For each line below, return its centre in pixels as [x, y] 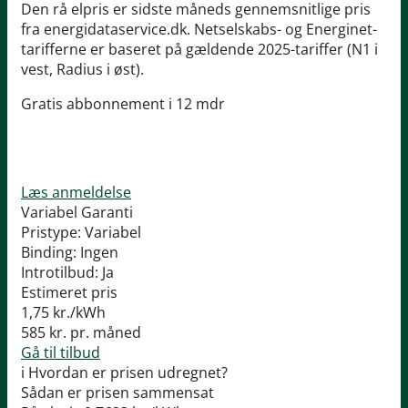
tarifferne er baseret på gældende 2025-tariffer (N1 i [199, 50]
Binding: [49, 253]
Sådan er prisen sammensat [117, 393]
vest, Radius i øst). [82, 70]
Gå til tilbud [61, 353]
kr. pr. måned [93, 333]
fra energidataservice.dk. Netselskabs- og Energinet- [199, 30]
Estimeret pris [69, 293]
